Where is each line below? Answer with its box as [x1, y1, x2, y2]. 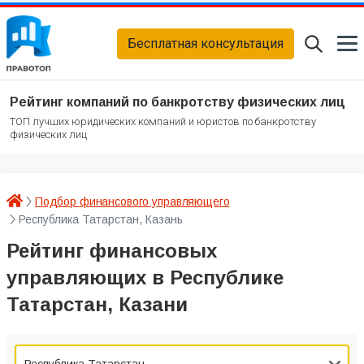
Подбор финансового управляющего [34, 195, 230, 209]
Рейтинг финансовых [6, 240, 217, 262]
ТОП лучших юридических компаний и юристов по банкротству [10, 115, 316, 128]
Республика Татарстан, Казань [19, 213, 183, 227]
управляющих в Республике [6, 266, 284, 289]
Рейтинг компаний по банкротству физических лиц [10, 95, 345, 110]
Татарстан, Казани [6, 293, 188, 316]
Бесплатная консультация [128, 35, 284, 51]
